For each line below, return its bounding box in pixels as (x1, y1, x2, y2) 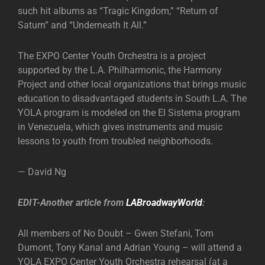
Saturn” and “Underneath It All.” (18, 20, 147, 31)
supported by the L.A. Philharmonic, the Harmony (18, 64, 222, 76)
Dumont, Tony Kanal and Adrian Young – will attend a (18, 242, 242, 253)
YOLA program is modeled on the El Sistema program (18, 107, 240, 118)
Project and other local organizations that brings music (18, 79, 246, 90)
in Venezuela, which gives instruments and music (18, 121, 222, 132)
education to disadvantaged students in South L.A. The (18, 93, 247, 104)
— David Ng (18, 166, 66, 177)
